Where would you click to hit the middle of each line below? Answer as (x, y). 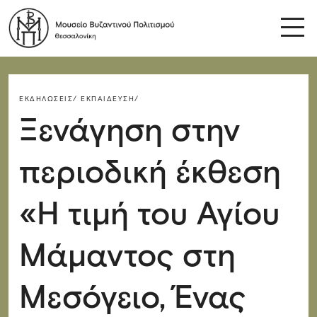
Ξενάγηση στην (129, 130)
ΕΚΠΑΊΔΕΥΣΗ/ (110, 99)
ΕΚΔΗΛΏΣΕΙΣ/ (48, 99)
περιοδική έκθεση (150, 172)
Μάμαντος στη (127, 255)
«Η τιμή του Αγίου (150, 213)
